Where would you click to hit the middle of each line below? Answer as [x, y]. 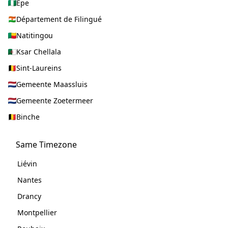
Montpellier [37, 212]
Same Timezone [46, 145]
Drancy [29, 196]
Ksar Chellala [39, 52]
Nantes [29, 180]
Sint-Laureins [39, 68]
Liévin [27, 164]
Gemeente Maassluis [52, 84]
